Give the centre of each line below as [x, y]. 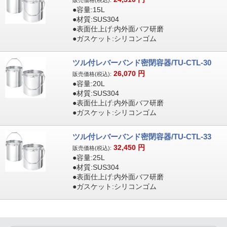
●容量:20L [88, 84]
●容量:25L [88, 158]
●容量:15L [88, 10]
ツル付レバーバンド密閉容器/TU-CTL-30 [142, 63]
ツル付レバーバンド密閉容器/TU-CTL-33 [142, 137]
